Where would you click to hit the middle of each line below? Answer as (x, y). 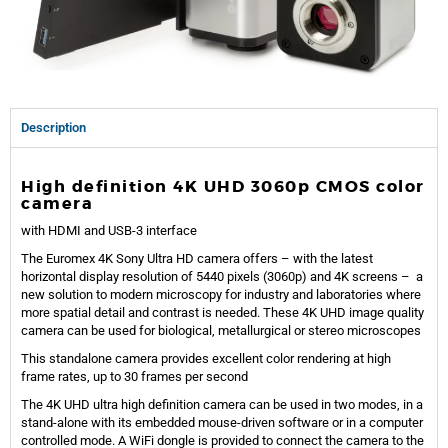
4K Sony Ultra (137, 258)
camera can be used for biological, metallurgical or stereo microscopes (221, 330)
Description (53, 127)
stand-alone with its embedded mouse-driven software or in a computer (222, 422)
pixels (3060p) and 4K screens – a (325, 276)
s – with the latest (322, 258)
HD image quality (376, 312)
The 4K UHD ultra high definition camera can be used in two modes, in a (222, 404)
